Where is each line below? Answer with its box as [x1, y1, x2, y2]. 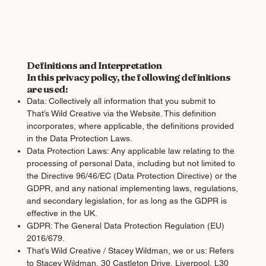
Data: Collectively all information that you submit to [26, 96, 216, 106]
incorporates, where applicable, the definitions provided [26, 121, 234, 131]
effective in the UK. [26, 208, 97, 218]
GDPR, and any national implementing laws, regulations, [26, 183, 238, 193]
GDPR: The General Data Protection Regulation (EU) [26, 220, 224, 230]
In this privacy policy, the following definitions [26, 71, 231, 83]
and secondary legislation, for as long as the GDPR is [26, 195, 227, 205]
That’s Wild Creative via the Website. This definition [26, 108, 216, 118]
